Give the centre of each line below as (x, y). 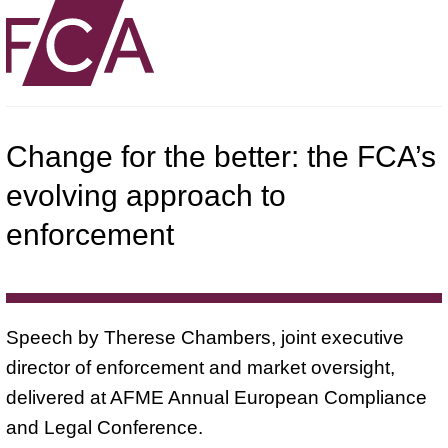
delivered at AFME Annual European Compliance (216, 397)
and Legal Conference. (104, 427)
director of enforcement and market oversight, (200, 367)
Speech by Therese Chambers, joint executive (205, 337)
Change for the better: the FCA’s (221, 156)
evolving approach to (146, 195)
